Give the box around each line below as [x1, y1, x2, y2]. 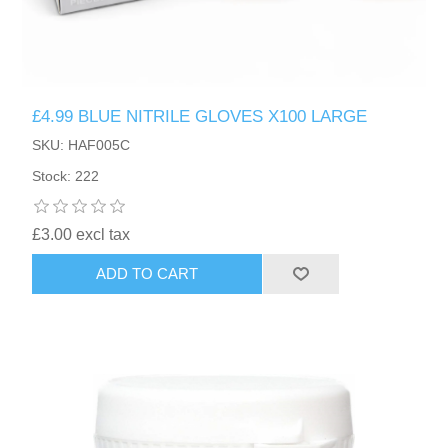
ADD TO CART [96, 265, 199, 283]
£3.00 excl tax [32, 225, 131, 243]
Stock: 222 [32, 167, 100, 184]
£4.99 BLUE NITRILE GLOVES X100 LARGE [32, 106, 368, 126]
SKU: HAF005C [32, 136, 131, 153]
